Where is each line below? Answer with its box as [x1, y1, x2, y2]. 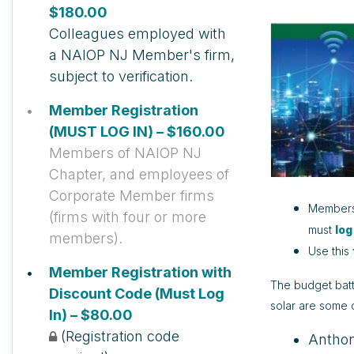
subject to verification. [49, 68, 193, 85]
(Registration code [61, 328, 179, 345]
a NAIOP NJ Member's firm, [49, 47, 235, 63]
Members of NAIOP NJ [49, 145, 201, 161]
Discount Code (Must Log [49, 285, 224, 302]
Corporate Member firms [49, 187, 214, 204]
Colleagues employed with [49, 25, 226, 42]
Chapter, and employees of [49, 166, 229, 183]
